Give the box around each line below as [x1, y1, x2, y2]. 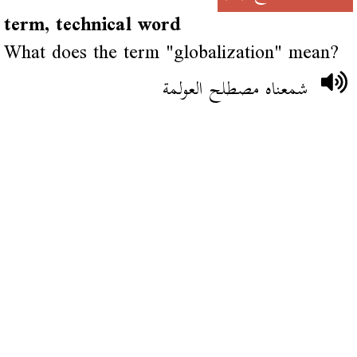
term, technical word [3, 4, 181, 47]
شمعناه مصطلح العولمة [163, 68, 309, 111]
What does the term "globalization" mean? [3, 32, 339, 75]
